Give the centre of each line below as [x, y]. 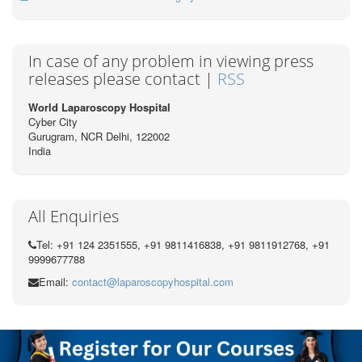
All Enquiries [74, 216]
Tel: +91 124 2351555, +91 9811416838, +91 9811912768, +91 [183, 244]
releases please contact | [123, 78]
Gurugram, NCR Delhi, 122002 [99, 136]
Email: [55, 281]
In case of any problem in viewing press [171, 61]
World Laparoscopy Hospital [99, 107]
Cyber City [53, 121]
